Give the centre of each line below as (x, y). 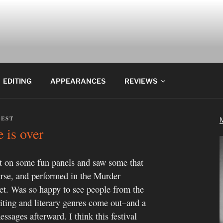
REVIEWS (141, 81)
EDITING (17, 81)
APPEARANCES (78, 81)
